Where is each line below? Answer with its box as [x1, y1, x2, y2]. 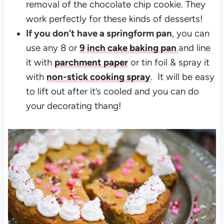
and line [178, 41, 210, 53]
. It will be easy [150, 70, 214, 82]
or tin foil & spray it [127, 56, 209, 68]
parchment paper [54, 56, 128, 68]
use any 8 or [25, 41, 79, 53]
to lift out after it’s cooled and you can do [25, 85, 199, 97]
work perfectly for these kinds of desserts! [25, 12, 203, 24]
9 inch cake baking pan [79, 41, 178, 53]
